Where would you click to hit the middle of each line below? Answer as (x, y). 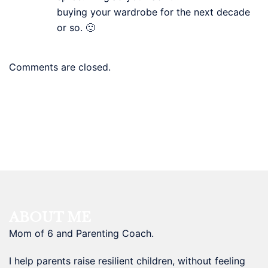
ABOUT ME (50, 217)
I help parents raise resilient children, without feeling (127, 261)
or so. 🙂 (76, 27)
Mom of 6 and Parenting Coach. (81, 233)
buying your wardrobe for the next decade (153, 12)
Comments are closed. (60, 67)
